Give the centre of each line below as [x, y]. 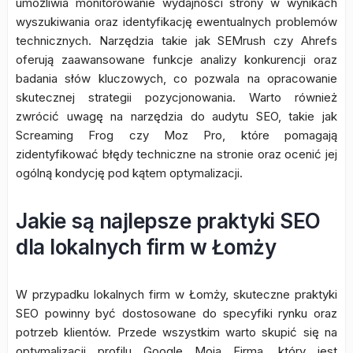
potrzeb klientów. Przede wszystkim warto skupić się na [176, 332]
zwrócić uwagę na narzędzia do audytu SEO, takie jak [176, 116]
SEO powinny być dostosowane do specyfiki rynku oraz [176, 313]
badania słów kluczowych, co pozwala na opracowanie [176, 78]
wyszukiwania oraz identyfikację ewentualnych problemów [176, 22]
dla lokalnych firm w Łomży [146, 247]
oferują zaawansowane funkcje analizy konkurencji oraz [176, 59]
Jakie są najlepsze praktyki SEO [168, 221]
